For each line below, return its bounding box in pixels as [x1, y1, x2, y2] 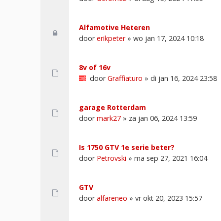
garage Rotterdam [79, 102, 146, 112]
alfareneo [97, 193, 127, 203]
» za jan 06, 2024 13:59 [121, 113, 197, 123]
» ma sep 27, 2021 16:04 [126, 153, 207, 163]
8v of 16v [79, 62, 110, 72]
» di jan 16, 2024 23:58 [142, 73, 217, 83]
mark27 [97, 113, 121, 123]
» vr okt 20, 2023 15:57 [127, 193, 202, 203]
